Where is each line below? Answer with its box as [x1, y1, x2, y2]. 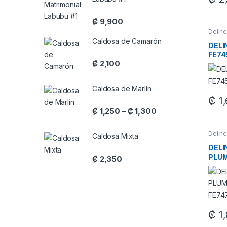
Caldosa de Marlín [92, 84, 152, 93]
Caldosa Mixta [92, 132, 139, 141]
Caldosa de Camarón [92, 36, 162, 46]
